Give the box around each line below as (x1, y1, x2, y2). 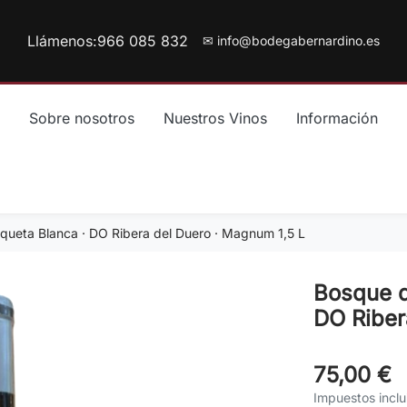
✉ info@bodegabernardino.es (203, 33, 380, 49)
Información (295, 108, 378, 127)
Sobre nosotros (28, 108, 134, 127)
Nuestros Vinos (163, 108, 267, 127)
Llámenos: (27, 31, 97, 50)
